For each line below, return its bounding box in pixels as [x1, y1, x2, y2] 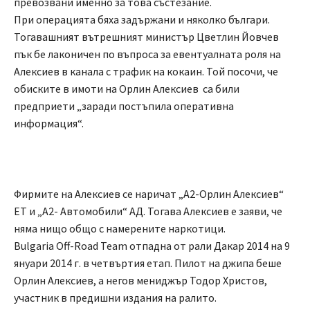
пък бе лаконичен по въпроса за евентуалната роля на [14, 47, 281, 62]
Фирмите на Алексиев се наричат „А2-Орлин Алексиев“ [14, 187, 284, 201]
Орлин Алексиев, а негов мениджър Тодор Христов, [14, 273, 267, 288]
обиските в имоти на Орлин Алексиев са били [14, 82, 239, 96]
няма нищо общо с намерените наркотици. [14, 221, 226, 236]
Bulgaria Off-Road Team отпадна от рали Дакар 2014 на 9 [14, 239, 290, 253]
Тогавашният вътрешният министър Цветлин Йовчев [14, 30, 279, 44]
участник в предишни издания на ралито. [14, 291, 217, 305]
